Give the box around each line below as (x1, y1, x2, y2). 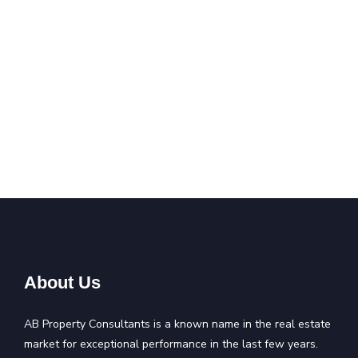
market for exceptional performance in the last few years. (24, 336, 318, 352)
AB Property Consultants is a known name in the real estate (24, 316, 331, 332)
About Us (24, 272, 101, 293)
